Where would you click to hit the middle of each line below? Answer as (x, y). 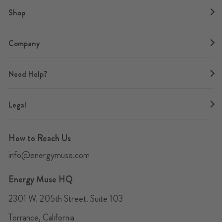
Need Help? (28, 74)
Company (24, 44)
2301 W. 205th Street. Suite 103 (66, 199)
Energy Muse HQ (41, 180)
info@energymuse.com (49, 155)
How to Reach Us (40, 139)
